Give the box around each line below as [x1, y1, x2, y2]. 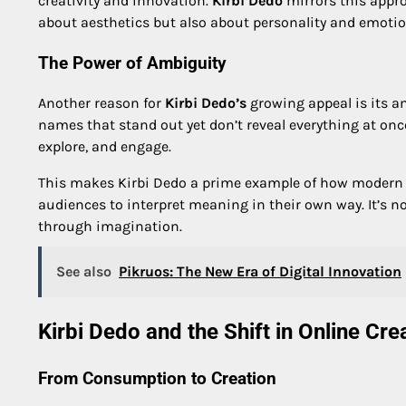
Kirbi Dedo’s [165, 94, 246, 112]
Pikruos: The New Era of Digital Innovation [119, 263, 401, 281]
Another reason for [38, 94, 165, 112]
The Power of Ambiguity [38, 53, 227, 73]
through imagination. [38, 217, 182, 236]
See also [56, 263, 111, 281]
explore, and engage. [38, 138, 171, 156]
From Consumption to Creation [38, 369, 276, 390]
